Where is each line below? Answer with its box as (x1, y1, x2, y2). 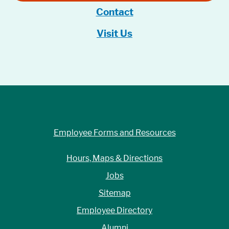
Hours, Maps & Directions (66, 153, 163, 163)
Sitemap (98, 188, 131, 198)
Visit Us (97, 28, 132, 39)
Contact (96, 6, 133, 18)
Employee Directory (77, 205, 152, 215)
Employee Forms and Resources (53, 128, 176, 138)
